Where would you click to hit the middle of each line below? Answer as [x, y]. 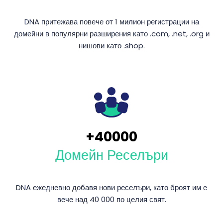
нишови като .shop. [111, 45]
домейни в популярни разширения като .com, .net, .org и [111, 33]
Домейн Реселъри [111, 155]
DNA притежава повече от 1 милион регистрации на [111, 21]
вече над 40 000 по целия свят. [111, 199]
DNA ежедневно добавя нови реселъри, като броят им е [111, 187]
